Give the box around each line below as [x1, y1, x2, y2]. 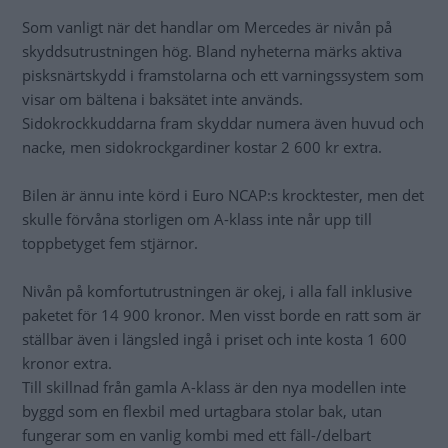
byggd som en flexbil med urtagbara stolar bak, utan [22, 401, 382, 422]
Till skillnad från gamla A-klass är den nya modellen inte [22, 377, 406, 398]
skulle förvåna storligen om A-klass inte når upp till [22, 209, 372, 230]
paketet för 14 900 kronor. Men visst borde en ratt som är [22, 305, 421, 326]
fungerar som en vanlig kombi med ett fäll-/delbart [22, 425, 371, 446]
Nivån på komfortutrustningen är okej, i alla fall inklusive [22, 281, 412, 302]
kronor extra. [22, 353, 124, 374]
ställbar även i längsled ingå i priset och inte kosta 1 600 [22, 329, 407, 350]
